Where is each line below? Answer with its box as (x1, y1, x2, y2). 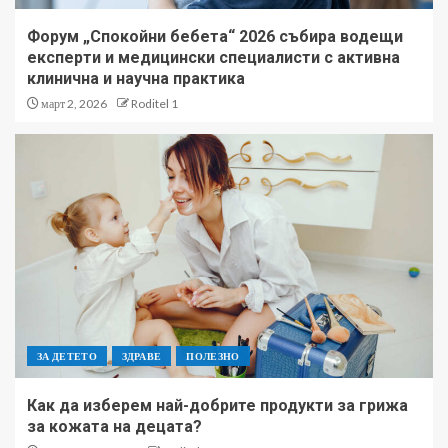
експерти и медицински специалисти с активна (27, 48, 400, 68)
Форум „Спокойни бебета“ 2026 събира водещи (27, 27, 403, 47)
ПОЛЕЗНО (186, 350, 240, 363)
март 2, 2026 (39, 96, 107, 112)
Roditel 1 (131, 96, 178, 112)
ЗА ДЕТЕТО (37, 350, 98, 363)
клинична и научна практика (27, 69, 245, 89)
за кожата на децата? (27, 417, 202, 437)
